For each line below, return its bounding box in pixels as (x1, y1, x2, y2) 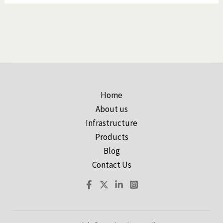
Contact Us (92, 159, 131, 171)
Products (95, 131, 128, 143)
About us (95, 104, 128, 115)
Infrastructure (86, 117, 137, 129)
